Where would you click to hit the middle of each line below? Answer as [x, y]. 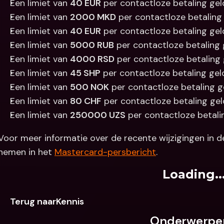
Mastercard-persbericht [105, 152]
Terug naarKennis [47, 201]
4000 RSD [92, 59]
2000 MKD [93, 17]
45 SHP [85, 73]
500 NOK [89, 87]
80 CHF [86, 101]
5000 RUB [92, 45]
